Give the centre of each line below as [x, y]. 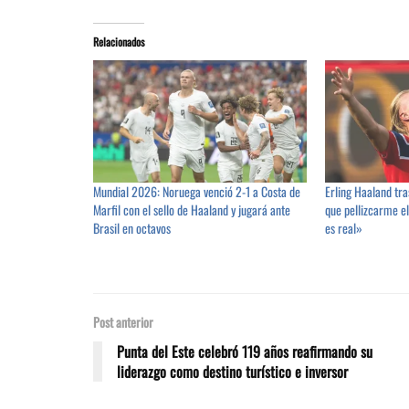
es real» [344, 228]
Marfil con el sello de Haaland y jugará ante [192, 210]
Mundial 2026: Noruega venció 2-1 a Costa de [197, 192]
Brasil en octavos [132, 228]
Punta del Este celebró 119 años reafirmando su [245, 352]
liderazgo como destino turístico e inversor [232, 372]
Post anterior [123, 322]
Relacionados [119, 42]
